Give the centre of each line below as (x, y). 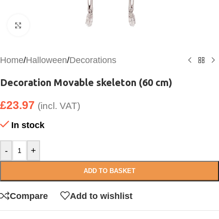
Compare (29, 196)
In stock (28, 125)
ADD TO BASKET (109, 171)
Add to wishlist (101, 196)
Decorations (93, 60)
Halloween (46, 60)
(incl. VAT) (59, 106)
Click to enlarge (58, 25)
